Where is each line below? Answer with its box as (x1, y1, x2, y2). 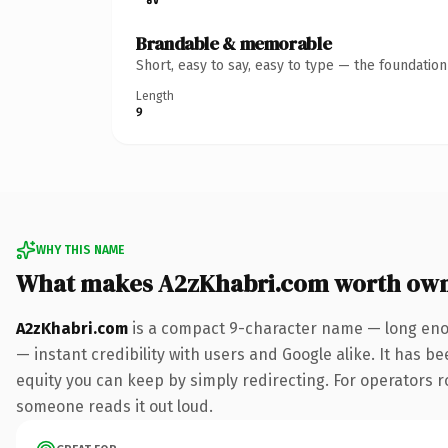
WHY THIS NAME (36, 242, 124, 257)
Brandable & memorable (136, 30, 332, 56)
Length (136, 88, 174, 103)
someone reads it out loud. (16, 396, 213, 416)
